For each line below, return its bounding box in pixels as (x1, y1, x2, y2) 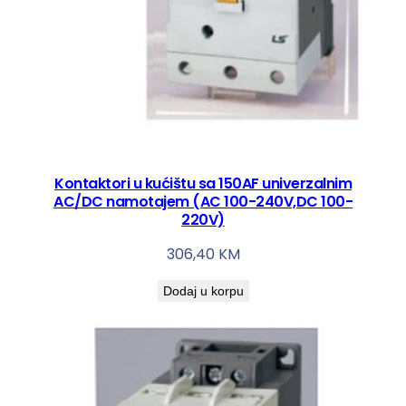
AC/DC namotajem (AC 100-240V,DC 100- (53, 190, 353, 212)
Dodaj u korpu (162, 283, 244, 298)
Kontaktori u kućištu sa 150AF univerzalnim (54, 172, 352, 194)
